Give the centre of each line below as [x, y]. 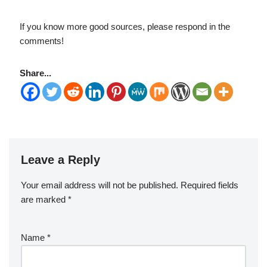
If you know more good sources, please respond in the [125, 27]
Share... [35, 73]
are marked [44, 199]
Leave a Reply [60, 160]
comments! [41, 41]
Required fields [209, 185]
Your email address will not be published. [100, 185]
